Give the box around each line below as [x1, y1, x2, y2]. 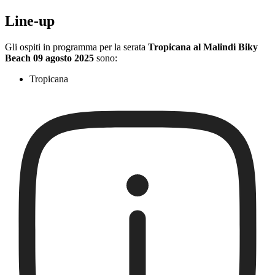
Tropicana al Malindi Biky [148, 42, 258, 53]
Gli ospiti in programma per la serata [5, 42, 148, 53]
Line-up [5, 13, 55, 29]
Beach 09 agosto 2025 [5, 53, 94, 64]
